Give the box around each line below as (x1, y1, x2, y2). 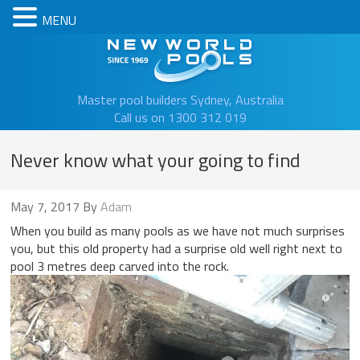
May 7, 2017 (10, 197, 80, 216)
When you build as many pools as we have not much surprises (10, 221, 345, 240)
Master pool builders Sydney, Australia (76, 90, 284, 109)
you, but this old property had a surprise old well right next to (10, 239, 342, 258)
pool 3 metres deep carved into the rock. (10, 256, 229, 276)
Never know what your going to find (10, 145, 301, 174)
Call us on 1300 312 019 (113, 108, 247, 127)
